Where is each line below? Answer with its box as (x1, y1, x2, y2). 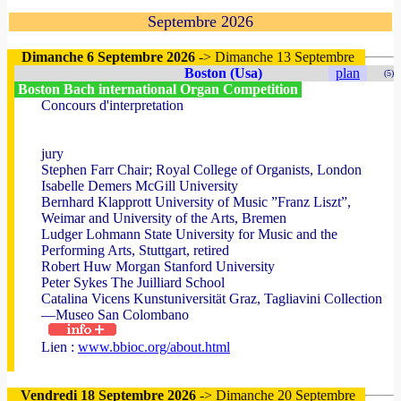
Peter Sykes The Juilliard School (41, 275, 225, 290)
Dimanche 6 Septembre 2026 (21, 49, 195, 64)
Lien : (41, 339, 78, 354)
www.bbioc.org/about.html (78, 339, 230, 354)
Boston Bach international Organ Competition (14, 81, 302, 97)
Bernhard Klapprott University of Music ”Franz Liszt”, (41, 194, 351, 209)
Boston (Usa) (184, 65, 262, 81)
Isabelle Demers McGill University (41, 178, 238, 193)
